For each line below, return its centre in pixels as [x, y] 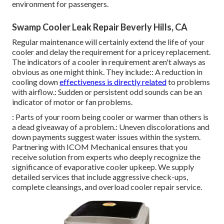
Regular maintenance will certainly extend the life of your [108, 42]
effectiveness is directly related [113, 82]
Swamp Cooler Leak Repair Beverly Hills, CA [100, 27]
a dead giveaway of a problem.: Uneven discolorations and [111, 127]
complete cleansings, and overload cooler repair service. [107, 187]
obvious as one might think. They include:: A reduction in [107, 72]
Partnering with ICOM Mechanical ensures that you [100, 147]
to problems [188, 82]
